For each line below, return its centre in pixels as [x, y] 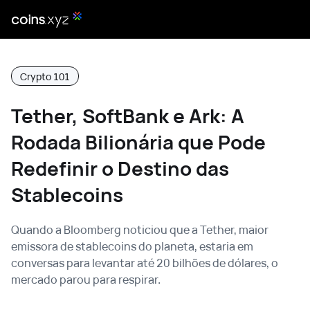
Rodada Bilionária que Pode [138, 142]
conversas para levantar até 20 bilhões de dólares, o [145, 263]
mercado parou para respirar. [86, 280]
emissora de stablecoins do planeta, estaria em [132, 246]
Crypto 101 [45, 76]
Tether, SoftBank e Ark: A [128, 116]
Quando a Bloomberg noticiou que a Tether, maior [140, 230]
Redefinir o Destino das [120, 168]
